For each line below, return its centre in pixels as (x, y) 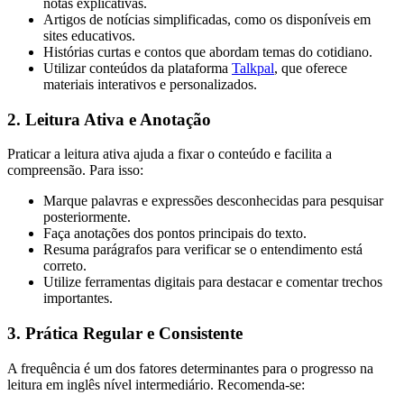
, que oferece (311, 68)
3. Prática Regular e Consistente (125, 333)
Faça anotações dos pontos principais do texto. (175, 234)
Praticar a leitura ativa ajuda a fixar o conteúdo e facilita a (170, 154)
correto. (65, 266)
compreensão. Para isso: (75, 170)
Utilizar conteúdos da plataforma (138, 68)
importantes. (78, 298)
